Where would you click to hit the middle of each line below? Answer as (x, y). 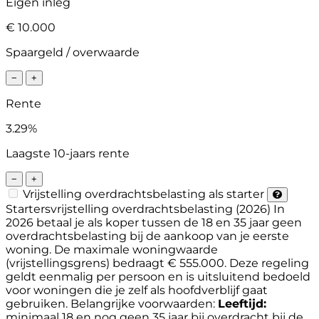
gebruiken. (37, 303)
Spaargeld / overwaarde (73, 52)
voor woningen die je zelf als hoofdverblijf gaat (137, 290)
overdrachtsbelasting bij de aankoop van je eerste (147, 236)
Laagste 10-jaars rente (68, 153)
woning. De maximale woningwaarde (112, 249)
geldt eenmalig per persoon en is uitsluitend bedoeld (158, 276)
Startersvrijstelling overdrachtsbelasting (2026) (140, 209)
